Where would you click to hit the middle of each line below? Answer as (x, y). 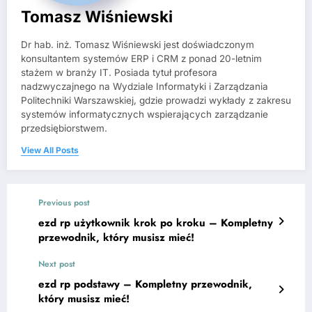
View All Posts (50, 150)
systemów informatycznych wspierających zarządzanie (145, 114)
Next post (57, 264)
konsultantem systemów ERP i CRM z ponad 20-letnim (141, 58)
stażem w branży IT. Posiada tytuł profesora (119, 72)
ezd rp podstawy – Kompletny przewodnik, (145, 284)
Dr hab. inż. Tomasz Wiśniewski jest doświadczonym (138, 44)
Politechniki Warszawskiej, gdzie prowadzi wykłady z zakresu (156, 100)
